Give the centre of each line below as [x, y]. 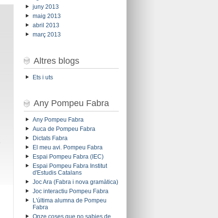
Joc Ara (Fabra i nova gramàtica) [75, 182]
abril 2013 [46, 26]
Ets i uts [43, 77]
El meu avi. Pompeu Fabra [67, 148]
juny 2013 [45, 7]
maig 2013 [46, 16]
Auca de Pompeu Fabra [64, 129]
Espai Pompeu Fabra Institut [70, 166]
